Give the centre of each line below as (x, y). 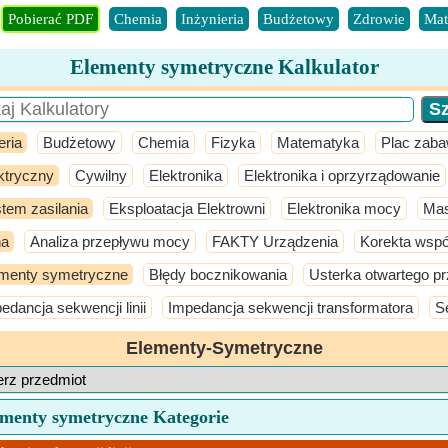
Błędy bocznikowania (218, 274)
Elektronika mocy (344, 208)
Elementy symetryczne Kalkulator (224, 67)
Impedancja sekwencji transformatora (290, 307)
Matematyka (318, 142)
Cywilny (101, 175)
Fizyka (233, 142)
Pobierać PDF (50, 19)
